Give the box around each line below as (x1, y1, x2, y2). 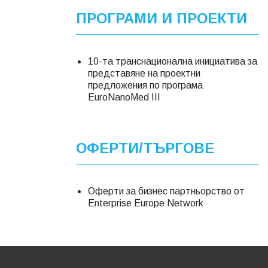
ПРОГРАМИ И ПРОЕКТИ (76, 10, 247, 26)
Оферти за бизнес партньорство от (88, 186, 245, 196)
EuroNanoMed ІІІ (88, 92, 160, 102)
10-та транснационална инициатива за (88, 56, 257, 66)
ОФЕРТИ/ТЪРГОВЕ (76, 140, 214, 156)
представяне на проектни (88, 68, 200, 78)
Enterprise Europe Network (88, 198, 203, 208)
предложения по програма (88, 80, 203, 90)
